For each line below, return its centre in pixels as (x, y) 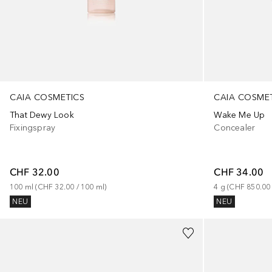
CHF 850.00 (250, 187)
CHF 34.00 (239, 172)
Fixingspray (33, 127)
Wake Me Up (240, 115)
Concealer (235, 127)
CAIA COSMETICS (47, 97)
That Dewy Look (42, 115)
